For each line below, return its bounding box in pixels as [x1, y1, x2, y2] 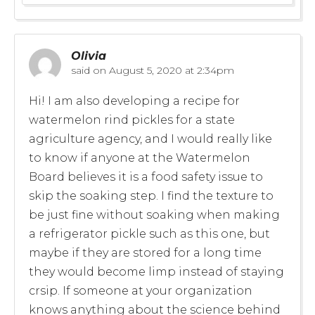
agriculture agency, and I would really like [29, 131, 272, 146]
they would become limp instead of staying [29, 264, 284, 278]
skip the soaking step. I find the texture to [29, 188, 274, 202]
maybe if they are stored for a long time [29, 245, 262, 259]
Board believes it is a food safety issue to [29, 169, 263, 184]
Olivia [71, 49, 106, 63]
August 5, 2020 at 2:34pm [106, 63, 234, 77]
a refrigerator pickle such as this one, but [29, 226, 270, 240]
